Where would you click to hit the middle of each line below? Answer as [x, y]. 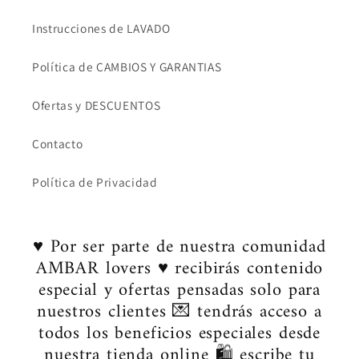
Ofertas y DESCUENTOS [97, 105]
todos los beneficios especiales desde [179, 333]
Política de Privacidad [95, 182]
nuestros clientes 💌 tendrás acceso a [179, 312]
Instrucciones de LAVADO [101, 28]
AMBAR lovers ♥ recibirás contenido [179, 268]
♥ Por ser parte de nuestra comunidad [179, 247]
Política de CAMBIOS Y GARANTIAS [127, 66]
